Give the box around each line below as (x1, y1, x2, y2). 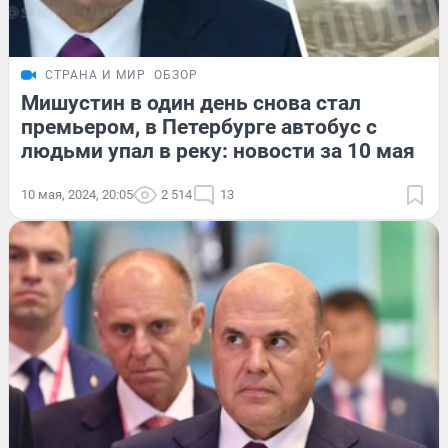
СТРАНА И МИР (45, 68, 146, 83)
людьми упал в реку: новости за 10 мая (21, 139, 415, 164)
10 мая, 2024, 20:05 (21, 187, 133, 203)
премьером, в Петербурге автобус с (21, 115, 377, 140)
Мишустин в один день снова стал (21, 91, 361, 116)
